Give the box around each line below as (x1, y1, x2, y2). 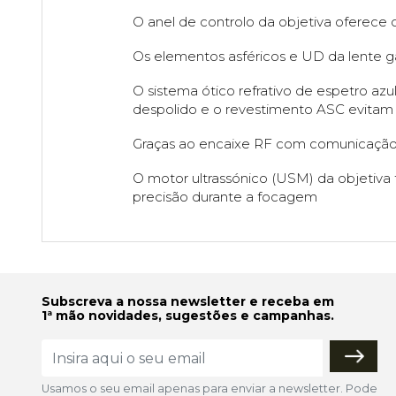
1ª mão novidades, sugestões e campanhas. (42, 308, 334, 324)
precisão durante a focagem (132, 188, 317, 206)
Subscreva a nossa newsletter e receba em (42, 293, 334, 310)
